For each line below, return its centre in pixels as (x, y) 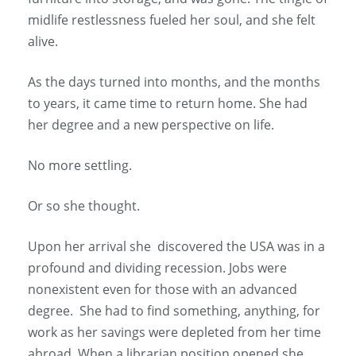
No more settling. (80, 166)
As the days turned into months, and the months (174, 82)
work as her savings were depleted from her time (174, 333)
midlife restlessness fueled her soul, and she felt (172, 20)
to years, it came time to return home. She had (168, 104)
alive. (43, 42)
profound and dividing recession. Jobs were (157, 268)
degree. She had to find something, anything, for (174, 311)
